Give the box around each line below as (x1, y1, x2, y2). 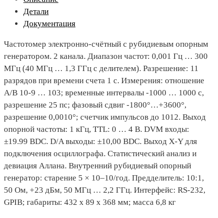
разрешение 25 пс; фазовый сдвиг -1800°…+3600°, (4, 100, 186, 109)
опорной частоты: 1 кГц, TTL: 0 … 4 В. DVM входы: (4, 125, 189, 134)
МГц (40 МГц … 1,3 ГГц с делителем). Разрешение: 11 (4, 64, 199, 73)
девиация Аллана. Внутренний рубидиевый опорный (4, 161, 191, 170)
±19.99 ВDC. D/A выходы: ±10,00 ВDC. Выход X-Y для (4, 137, 197, 146)
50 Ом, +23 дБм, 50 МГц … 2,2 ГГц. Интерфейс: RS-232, (4, 185, 205, 195)
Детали (23, 7, 49, 16)
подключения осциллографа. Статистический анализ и (4, 149, 197, 158)
